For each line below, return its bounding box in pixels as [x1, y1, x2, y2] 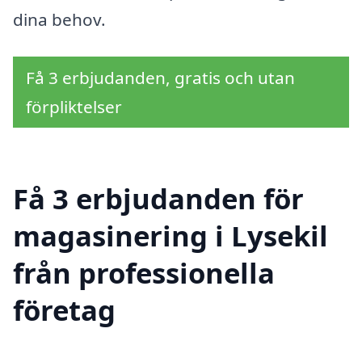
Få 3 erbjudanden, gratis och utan [26, 65, 295, 89]
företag [13, 290, 116, 329]
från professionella [13, 253, 275, 292]
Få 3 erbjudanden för [13, 179, 304, 217]
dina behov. [13, 8, 106, 32]
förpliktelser [26, 95, 122, 118]
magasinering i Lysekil [13, 216, 328, 255]
